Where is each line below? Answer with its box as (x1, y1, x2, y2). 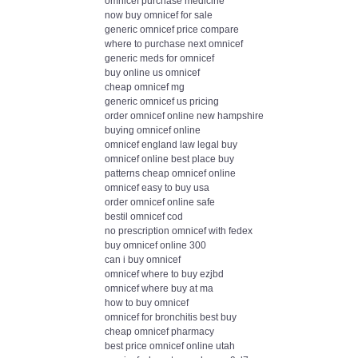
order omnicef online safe (105, 197, 215, 208)
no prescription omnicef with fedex (105, 225, 253, 237)
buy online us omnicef (105, 67, 200, 78)
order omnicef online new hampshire (105, 110, 264, 121)
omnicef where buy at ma (105, 283, 213, 294)
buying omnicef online (105, 125, 201, 136)
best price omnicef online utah (105, 340, 235, 352)
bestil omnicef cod (105, 211, 183, 222)
